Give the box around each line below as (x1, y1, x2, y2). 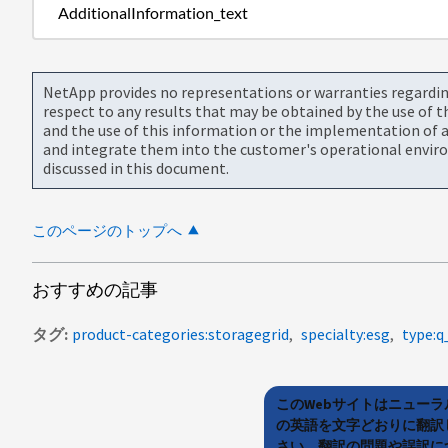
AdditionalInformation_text (58, 2, 248, 22)
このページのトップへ (32, 220, 182, 240)
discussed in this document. (43, 157, 229, 178)
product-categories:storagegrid (72, 323, 289, 344)
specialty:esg (301, 323, 390, 344)
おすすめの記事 (32, 277, 158, 301)
